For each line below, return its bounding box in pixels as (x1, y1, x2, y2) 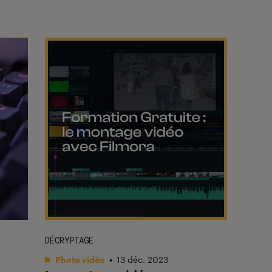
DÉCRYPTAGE (45, 234, 93, 246)
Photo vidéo (53, 254, 105, 265)
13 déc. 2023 (117, 254, 168, 265)
